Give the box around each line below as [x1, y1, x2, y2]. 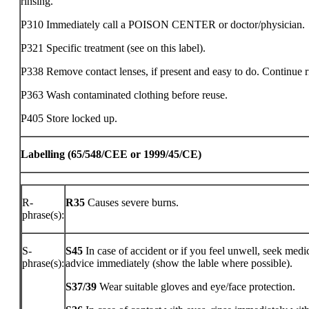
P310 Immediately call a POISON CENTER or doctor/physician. [21, 19, 305, 30]
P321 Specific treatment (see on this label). [21, 42, 206, 54]
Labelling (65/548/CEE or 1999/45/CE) [21, 148, 201, 160]
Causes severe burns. [85, 197, 179, 208]
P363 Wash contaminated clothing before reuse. [21, 89, 228, 101]
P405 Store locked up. [21, 112, 117, 124]
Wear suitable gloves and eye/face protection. [97, 281, 295, 292]
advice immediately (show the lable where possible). [66, 257, 292, 269]
